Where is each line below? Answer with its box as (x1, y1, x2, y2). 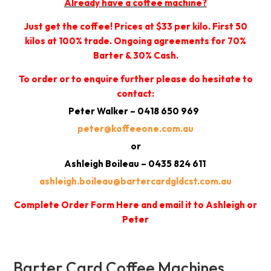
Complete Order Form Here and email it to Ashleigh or (14, 199, 257, 211)
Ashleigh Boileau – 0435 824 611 (64, 158, 207, 170)
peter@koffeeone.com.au (77, 123, 194, 135)
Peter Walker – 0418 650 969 (68, 105, 203, 117)
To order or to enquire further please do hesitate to (18, 73, 253, 85)
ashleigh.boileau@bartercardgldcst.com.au (39, 175, 232, 188)
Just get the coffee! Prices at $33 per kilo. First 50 (24, 21, 247, 33)
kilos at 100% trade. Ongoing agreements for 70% (25, 35, 246, 47)
